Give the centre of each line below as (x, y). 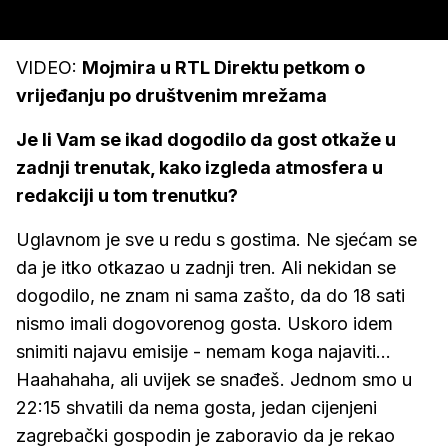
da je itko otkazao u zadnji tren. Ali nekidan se (206, 267)
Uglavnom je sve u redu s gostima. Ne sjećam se (216, 239)
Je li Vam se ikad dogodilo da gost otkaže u (206, 139)
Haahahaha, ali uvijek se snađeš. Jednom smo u (214, 379)
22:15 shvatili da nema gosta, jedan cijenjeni (196, 407)
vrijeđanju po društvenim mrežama (171, 95)
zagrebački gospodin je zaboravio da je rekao (205, 435)
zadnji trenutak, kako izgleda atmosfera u (199, 167)
